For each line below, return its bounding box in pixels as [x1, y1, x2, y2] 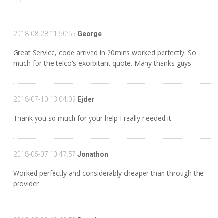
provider [13, 179, 39, 188]
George [76, 30, 102, 37]
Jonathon [76, 150, 108, 158]
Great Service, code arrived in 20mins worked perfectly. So [13, 48, 196, 57]
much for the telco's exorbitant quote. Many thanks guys [13, 58, 191, 68]
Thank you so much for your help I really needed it [13, 113, 171, 123]
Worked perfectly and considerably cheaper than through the [13, 168, 204, 178]
